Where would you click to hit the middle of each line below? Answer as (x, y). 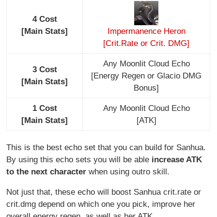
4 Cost (45, 19)
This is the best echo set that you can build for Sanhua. (106, 147)
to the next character (46, 171)
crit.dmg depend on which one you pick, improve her (101, 204)
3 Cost (45, 69)
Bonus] (147, 88)
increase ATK (177, 159)
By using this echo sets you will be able (79, 159)
